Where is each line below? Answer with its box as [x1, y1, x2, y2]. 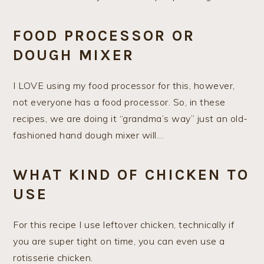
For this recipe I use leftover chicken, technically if [13, 219, 235, 230]
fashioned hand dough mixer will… [13, 129, 164, 141]
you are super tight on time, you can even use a [13, 235, 225, 247]
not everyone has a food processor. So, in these [13, 96, 226, 108]
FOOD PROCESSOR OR [13, 27, 196, 45]
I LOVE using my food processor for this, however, [13, 80, 235, 91]
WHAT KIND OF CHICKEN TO [13, 166, 250, 184]
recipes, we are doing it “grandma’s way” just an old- [13, 113, 248, 124]
